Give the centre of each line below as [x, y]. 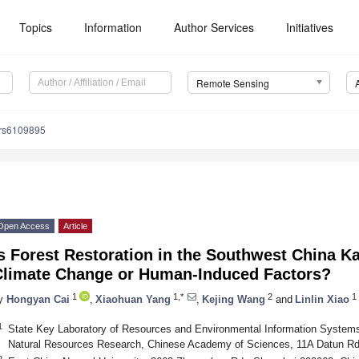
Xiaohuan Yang [133, 299]
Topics [36, 27]
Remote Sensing [232, 83]
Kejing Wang [234, 299]
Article [75, 226]
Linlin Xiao [322, 299]
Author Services [214, 27]
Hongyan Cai [38, 299]
